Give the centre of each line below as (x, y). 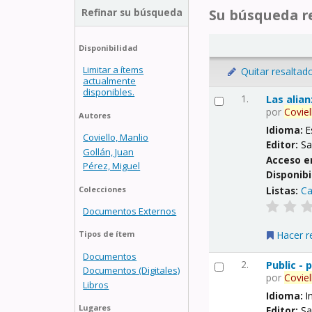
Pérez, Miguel (112, 166)
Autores (94, 115)
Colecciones (102, 189)
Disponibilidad (108, 47)
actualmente (110, 81)
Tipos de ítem (106, 234)
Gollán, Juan (109, 151)
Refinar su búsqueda (132, 12)
